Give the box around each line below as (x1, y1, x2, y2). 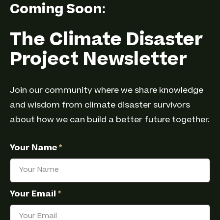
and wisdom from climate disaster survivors (10, 102, 190, 110)
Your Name (10, 144, 59, 152)
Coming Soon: (10, 4, 106, 17)
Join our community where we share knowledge (10, 87, 203, 95)
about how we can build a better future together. (10, 116, 210, 124)
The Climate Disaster (10, 32, 203, 50)
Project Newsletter (10, 52, 187, 69)
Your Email (10, 191, 58, 198)
